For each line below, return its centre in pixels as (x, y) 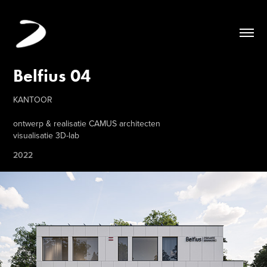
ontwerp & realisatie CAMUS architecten (87, 123)
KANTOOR (33, 100)
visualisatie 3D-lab (46, 135)
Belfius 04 (52, 76)
